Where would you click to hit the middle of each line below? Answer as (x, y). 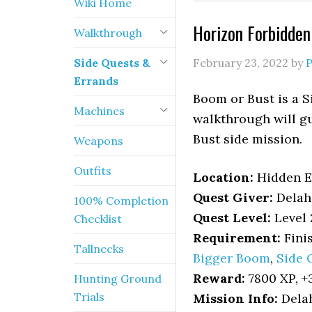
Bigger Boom (232, 258)
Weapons (99, 141)
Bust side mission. (248, 139)
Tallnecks (99, 249)
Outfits (93, 171)
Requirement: (237, 238)
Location (221, 177)
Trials (89, 297)
